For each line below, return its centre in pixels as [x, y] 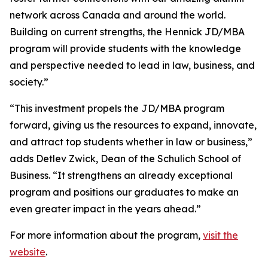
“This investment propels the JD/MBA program [117, 108]
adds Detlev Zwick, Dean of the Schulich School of [125, 159]
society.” [29, 82]
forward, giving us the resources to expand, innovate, [133, 125]
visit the [220, 235]
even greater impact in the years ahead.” [105, 209]
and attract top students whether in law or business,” [131, 142]
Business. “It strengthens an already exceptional [121, 175]
